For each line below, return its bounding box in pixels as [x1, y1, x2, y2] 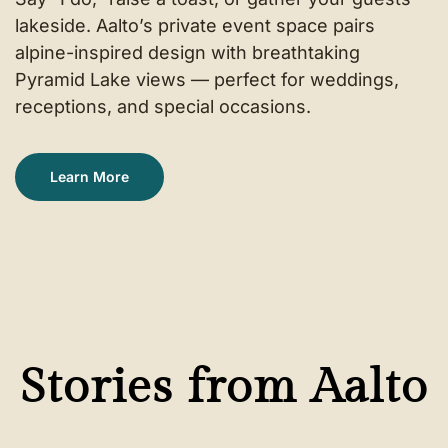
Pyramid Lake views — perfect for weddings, [15, 68, 399, 90]
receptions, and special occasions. [15, 95, 311, 117]
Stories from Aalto [20, 358, 428, 416]
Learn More [50, 167, 129, 185]
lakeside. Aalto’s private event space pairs [15, 14, 375, 36]
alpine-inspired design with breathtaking [15, 41, 360, 63]
